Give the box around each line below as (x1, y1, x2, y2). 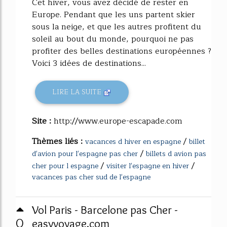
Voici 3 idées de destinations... (32, 57, 146, 70)
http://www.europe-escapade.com (54, 114, 182, 128)
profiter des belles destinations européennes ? (32, 45, 211, 58)
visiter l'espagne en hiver (106, 160, 189, 172)
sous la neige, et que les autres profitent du (32, 20, 201, 33)
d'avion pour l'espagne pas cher (32, 147, 138, 160)
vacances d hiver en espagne (85, 135, 181, 147)
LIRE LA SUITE (52, 87, 104, 98)
